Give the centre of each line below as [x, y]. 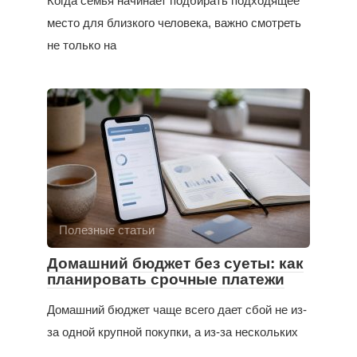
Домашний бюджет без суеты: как [175, 263]
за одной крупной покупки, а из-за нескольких [173, 331]
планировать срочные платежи [166, 279]
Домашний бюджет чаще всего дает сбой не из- [177, 309]
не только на [82, 45]
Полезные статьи [107, 229]
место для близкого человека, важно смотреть [174, 22]
